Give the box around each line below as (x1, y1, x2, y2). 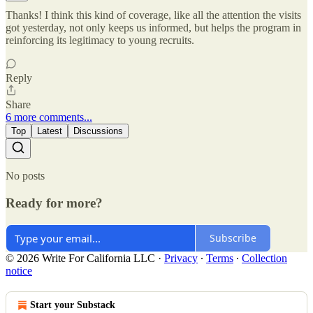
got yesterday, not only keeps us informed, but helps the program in (6, 22, 301, 34)
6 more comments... (6, 111, 92, 124)
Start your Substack (30, 299, 115, 310)
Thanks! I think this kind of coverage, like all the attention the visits (6, 9, 301, 22)
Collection (242, 252, 287, 264)
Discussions (73, 126, 123, 137)
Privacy (164, 252, 198, 264)
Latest (37, 126, 62, 137)
